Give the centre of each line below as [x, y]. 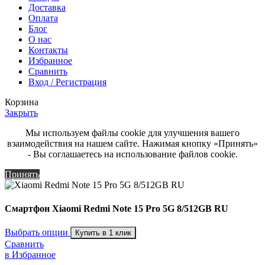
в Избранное [30, 254]
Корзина [22, 102]
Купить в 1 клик [103, 232]
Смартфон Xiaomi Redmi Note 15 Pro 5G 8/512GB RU [117, 208]
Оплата [43, 18]
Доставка [47, 8]
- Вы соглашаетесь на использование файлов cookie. [132, 154]
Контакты [48, 50]
